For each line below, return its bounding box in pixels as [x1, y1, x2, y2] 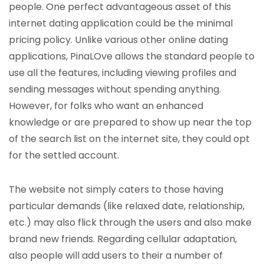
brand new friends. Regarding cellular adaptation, [9, 232, 237, 246]
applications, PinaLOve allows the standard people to [9, 49, 255, 63]
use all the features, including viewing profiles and [9, 66, 236, 80]
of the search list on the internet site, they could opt [9, 132, 250, 146]
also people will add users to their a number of [9, 249, 223, 262]
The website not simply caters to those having [9, 183, 223, 196]
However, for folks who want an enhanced [9, 99, 203, 113]
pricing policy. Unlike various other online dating [9, 33, 228, 47]
